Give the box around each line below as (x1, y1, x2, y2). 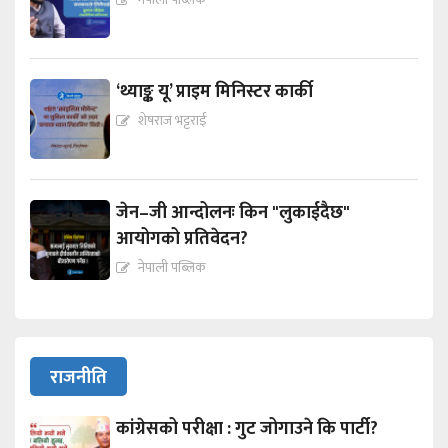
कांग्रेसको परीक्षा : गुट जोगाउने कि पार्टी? (116, 414, 379, 445)
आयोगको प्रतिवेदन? (116, 224, 249, 255)
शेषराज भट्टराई (138, 109, 208, 133)
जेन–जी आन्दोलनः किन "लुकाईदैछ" (116, 198, 351, 229)
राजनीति (50, 363, 107, 394)
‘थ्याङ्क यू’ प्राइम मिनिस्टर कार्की (116, 77, 314, 108)
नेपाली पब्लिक (138, 256, 207, 280)
